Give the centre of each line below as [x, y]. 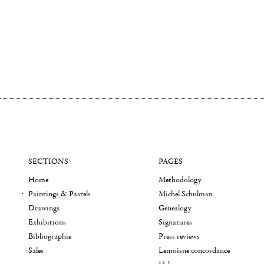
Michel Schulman [186, 194]
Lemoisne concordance [194, 250]
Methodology [180, 180]
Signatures [176, 222]
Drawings [44, 208]
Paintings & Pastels [60, 194]
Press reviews [179, 236]
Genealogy [175, 208]
